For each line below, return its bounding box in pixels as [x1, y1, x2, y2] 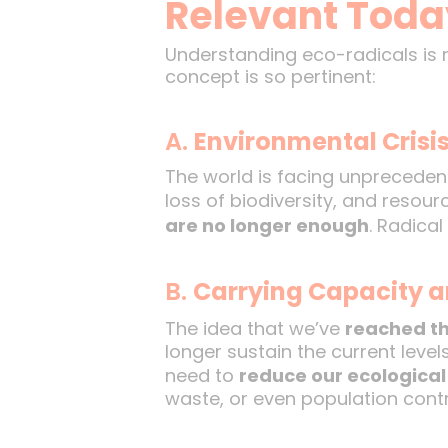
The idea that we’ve [164, 316, 345, 341]
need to [164, 363, 239, 388]
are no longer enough [164, 213, 369, 238]
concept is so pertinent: [164, 64, 376, 89]
